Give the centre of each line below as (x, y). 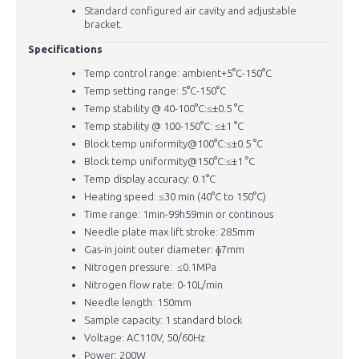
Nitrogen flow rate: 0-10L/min (153, 285)
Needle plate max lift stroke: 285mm (169, 232)
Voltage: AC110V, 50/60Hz (145, 338)
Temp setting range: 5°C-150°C (155, 91)
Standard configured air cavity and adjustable (190, 11)
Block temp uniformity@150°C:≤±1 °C (169, 161)
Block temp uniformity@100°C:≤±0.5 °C (173, 144)
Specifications (65, 49)
